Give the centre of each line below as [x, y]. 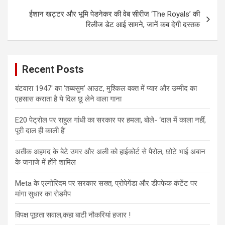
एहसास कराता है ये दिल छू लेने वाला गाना [68, 99]
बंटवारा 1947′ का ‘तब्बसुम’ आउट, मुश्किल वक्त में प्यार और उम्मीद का [106, 89]
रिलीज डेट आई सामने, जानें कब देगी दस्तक [143, 25]
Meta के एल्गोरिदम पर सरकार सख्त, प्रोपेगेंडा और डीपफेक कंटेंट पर [106, 184]
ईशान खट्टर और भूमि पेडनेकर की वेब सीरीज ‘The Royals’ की [115, 14]
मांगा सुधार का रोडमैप [43, 194]
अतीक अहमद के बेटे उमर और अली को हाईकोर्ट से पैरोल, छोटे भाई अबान [110, 152]
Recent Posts [53, 70]
